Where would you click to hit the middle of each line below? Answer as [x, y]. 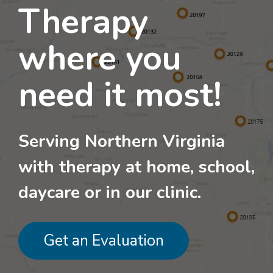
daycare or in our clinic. [110, 193]
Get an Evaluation [104, 240]
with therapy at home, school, [136, 167]
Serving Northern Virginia [122, 141]
